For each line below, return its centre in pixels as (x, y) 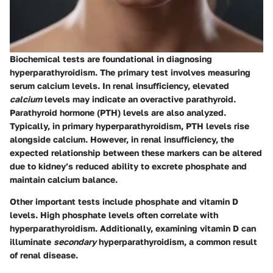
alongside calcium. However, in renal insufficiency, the (122, 140)
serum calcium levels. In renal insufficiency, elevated (119, 86)
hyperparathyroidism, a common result (177, 242)
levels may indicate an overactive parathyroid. (139, 99)
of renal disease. (44, 255)
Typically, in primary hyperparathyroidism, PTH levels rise (129, 126)
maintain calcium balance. (64, 180)
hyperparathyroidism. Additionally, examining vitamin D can (133, 229)
